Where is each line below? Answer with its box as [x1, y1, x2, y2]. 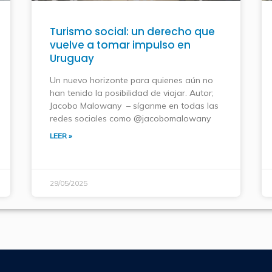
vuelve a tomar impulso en [50, 38, 191, 53]
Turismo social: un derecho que [50, 24, 216, 39]
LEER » [50, 131, 72, 141]
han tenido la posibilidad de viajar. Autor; [50, 87, 214, 99]
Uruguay [50, 51, 95, 66]
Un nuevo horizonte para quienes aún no [50, 75, 214, 86]
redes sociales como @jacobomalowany [50, 113, 211, 124]
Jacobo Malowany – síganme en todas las [50, 100, 219, 112]
